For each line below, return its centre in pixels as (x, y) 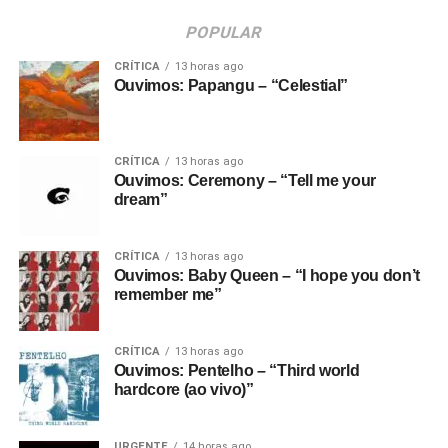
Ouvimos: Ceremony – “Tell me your (245, 180)
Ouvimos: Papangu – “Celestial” (231, 85)
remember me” (167, 294)
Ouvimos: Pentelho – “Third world (236, 370)
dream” (140, 199)
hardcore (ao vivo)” (183, 389)
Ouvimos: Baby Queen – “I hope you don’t (267, 275)
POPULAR (224, 32)
